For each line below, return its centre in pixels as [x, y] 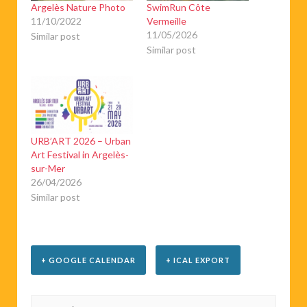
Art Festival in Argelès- [80, 154]
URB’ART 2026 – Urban [81, 140]
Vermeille [167, 21]
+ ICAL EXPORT [198, 260]
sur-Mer [48, 168]
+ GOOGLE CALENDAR [88, 260]
